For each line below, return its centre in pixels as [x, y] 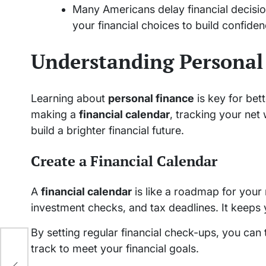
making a [55, 115]
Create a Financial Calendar [124, 161]
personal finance [151, 99]
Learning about [69, 99]
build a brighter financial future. [107, 131]
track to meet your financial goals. [115, 249]
